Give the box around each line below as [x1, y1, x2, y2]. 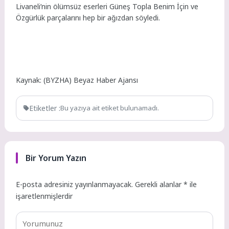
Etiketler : [29, 103, 61, 113]
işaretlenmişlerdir [16, 191, 73, 201]
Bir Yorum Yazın [25, 152, 86, 164]
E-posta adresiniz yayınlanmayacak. [16, 179, 133, 190]
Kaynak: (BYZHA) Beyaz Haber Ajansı [16, 75, 139, 85]
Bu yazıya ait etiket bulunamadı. [60, 103, 159, 113]
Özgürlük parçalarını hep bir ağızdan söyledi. [16, 12, 161, 22]
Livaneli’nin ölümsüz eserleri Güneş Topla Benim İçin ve [16, 1, 199, 11]
